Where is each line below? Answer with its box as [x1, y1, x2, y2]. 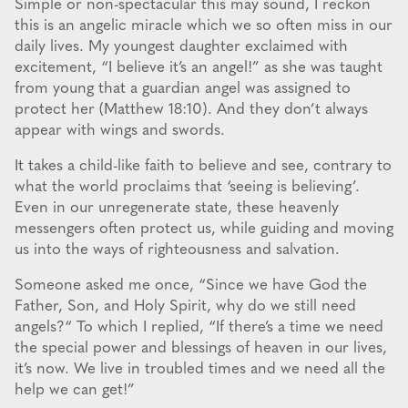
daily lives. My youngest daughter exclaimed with [15, 39, 348, 56]
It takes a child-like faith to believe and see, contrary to [15, 158, 392, 175]
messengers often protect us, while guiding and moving [15, 221, 393, 238]
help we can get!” [15, 382, 135, 399]
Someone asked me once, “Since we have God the [15, 278, 367, 294]
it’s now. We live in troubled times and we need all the [15, 362, 385, 378]
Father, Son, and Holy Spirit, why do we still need [15, 299, 356, 315]
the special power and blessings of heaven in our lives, [15, 341, 387, 357]
